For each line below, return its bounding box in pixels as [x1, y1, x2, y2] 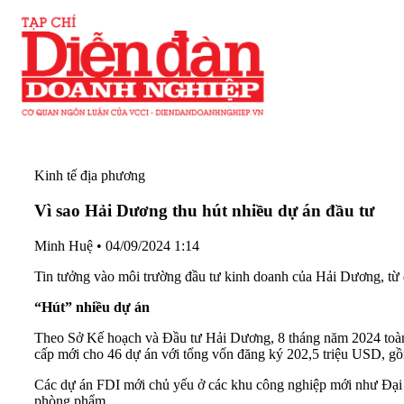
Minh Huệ [34, 237, 93, 253]
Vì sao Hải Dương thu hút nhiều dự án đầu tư [34, 200, 374, 220]
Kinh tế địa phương [34, 168, 145, 184]
